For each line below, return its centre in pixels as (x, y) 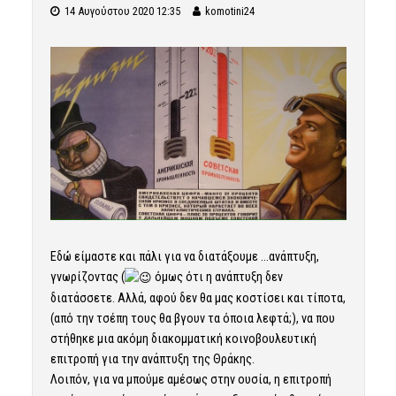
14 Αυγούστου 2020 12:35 (122, 11)
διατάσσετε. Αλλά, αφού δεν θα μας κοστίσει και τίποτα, (198, 297)
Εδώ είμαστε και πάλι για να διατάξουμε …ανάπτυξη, (184, 257)
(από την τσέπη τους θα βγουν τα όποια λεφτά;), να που (192, 318)
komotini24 (229, 11)
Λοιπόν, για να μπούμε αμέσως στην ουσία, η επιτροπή (190, 379)
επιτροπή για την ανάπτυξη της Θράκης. (152, 358)
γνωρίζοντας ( (87, 277)
